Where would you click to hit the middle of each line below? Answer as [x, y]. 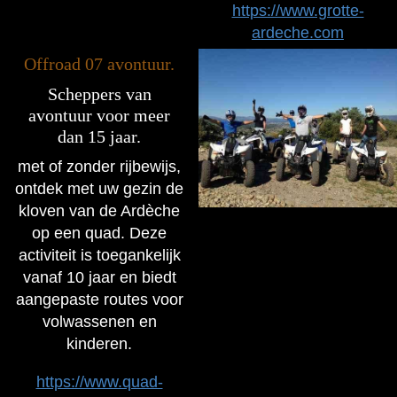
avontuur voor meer [99, 115]
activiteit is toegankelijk [99, 255]
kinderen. [99, 343]
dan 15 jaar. [99, 136]
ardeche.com [298, 32]
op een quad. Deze [99, 233]
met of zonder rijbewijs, [99, 166]
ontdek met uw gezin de [99, 188]
